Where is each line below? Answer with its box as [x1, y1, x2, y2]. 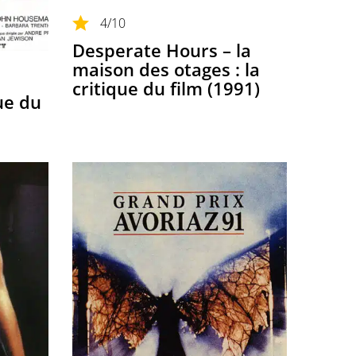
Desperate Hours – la [72, 37, 251, 62]
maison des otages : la [72, 56, 260, 81]
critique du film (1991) [72, 75, 260, 100]
